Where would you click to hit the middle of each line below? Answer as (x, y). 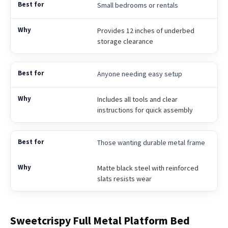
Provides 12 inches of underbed (146, 30)
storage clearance (125, 41)
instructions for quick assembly (145, 110)
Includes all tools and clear (137, 99)
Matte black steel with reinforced (148, 168)
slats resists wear (124, 178)
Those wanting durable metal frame (151, 142)
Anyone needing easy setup (139, 74)
